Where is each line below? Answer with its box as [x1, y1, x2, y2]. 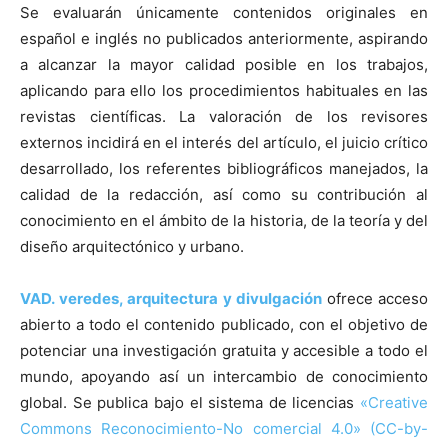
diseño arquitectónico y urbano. [20, 237, 244, 257]
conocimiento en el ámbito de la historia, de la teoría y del [20, 211, 428, 231]
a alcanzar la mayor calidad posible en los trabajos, [20, 55, 428, 75]
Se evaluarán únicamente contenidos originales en [20, 3, 428, 23]
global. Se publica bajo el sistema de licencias [20, 393, 360, 413]
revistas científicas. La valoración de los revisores [20, 107, 428, 127]
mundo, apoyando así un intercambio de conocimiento [20, 367, 428, 387]
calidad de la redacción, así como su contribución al [20, 185, 428, 205]
